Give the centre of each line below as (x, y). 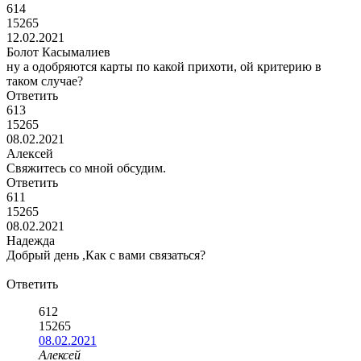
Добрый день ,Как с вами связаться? (106, 255)
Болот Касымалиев (58, 52)
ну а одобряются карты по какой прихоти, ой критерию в (164, 66)
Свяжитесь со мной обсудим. (86, 168)
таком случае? (45, 81)
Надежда (31, 241)
